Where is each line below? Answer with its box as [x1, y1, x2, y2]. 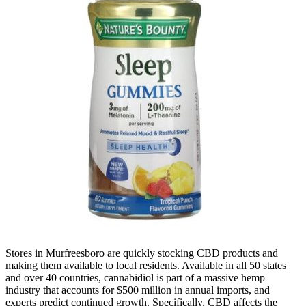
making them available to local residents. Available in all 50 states [5, 259, 286, 271]
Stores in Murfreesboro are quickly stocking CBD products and [5, 247, 278, 259]
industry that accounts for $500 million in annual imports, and [5, 283, 270, 296]
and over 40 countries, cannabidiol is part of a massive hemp [5, 271, 265, 283]
